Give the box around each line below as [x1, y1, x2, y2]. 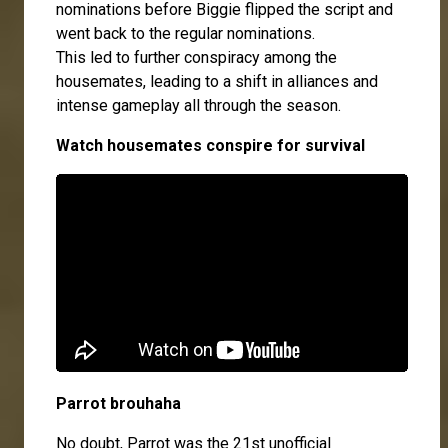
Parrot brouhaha [56, 393, 181, 413]
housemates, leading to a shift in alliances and [56, 71, 378, 91]
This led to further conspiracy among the [56, 47, 337, 67]
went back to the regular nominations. [56, 23, 315, 43]
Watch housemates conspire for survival [56, 135, 365, 155]
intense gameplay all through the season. [56, 95, 341, 115]
